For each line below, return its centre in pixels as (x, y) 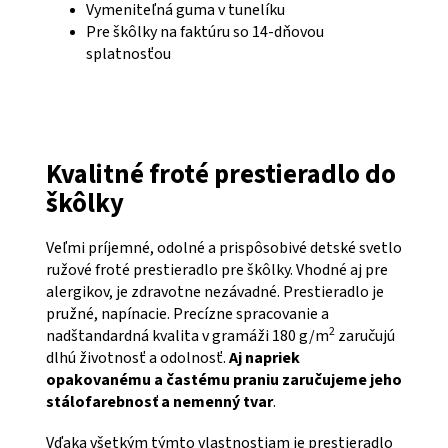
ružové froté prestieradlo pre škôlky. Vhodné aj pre (217, 269)
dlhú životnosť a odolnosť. (137, 357)
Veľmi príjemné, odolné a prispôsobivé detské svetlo (224, 247)
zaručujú (365, 335)
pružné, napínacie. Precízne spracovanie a (187, 313)
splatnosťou (128, 53)
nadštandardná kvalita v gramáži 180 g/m (187, 335)
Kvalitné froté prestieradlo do (221, 174)
